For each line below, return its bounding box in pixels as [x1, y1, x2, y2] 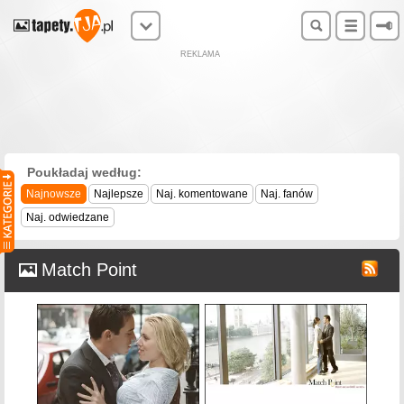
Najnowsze [26, 188, 81, 200]
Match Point [41, 260, 137, 280]
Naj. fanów [261, 188, 313, 200]
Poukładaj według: [27, 165, 142, 179]
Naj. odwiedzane [26, 211, 109, 224]
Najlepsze [94, 188, 143, 200]
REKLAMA [179, 50, 220, 59]
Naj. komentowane [156, 188, 248, 200]
